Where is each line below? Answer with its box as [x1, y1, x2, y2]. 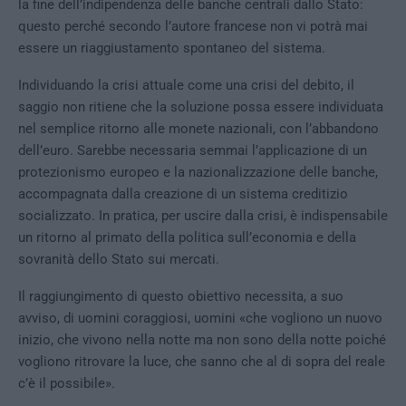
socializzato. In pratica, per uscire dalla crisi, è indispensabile [18, 208, 388, 225]
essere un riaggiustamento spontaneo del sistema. [18, 40, 325, 57]
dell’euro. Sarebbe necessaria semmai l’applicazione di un [18, 142, 367, 159]
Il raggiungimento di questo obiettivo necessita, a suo [18, 288, 343, 305]
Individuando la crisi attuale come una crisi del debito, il [18, 77, 354, 94]
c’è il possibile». [18, 375, 115, 392]
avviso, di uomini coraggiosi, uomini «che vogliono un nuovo [18, 310, 382, 327]
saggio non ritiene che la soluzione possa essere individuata [18, 99, 383, 116]
